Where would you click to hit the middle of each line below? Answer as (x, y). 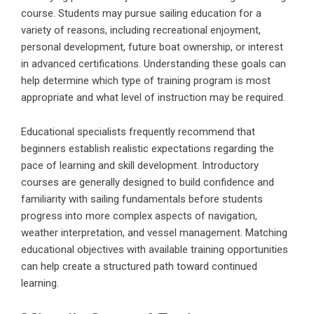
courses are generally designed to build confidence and (148, 182)
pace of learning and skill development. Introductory (140, 165)
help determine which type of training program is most (146, 80)
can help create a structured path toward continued (139, 266)
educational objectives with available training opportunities (155, 249)
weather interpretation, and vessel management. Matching (154, 232)
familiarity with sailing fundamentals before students (142, 199)
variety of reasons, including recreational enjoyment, (141, 30)
